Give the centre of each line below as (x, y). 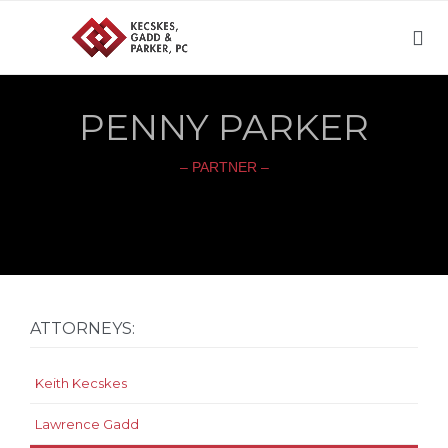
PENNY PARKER (224, 127)
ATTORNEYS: (82, 329)
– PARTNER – (224, 167)
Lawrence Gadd (87, 424)
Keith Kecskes (81, 383)
